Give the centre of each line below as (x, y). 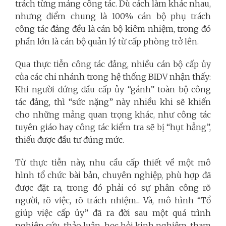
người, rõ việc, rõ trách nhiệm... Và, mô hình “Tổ (113, 200)
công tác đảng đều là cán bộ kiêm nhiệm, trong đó (113, 29)
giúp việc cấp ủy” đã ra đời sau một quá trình (113, 213)
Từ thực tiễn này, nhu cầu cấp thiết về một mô (113, 162)
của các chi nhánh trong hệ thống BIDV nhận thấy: (113, 76)
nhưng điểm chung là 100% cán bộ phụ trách (113, 16)
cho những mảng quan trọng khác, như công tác (113, 114)
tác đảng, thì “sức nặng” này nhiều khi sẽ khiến (113, 102)
